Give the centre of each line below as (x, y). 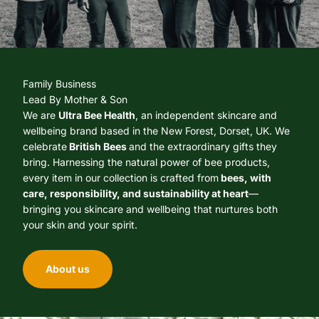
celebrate (45, 147)
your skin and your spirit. (80, 225)
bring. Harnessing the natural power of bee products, (146, 162)
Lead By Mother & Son (75, 100)
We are (41, 115)
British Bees (98, 147)
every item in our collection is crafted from (121, 178)
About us (68, 269)
